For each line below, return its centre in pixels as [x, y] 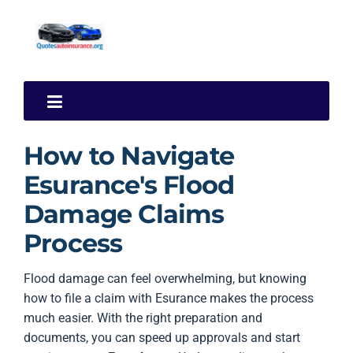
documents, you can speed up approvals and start [162, 338]
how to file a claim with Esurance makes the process [169, 298]
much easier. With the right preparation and [143, 318]
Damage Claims [124, 214]
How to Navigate [129, 156]
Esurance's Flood [129, 185]
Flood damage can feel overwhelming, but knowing [165, 279]
